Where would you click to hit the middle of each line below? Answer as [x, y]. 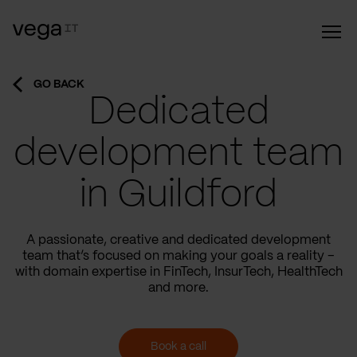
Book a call [178, 347]
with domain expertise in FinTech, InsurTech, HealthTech [178, 272]
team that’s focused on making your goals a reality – [178, 256]
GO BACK [59, 84]
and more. [178, 288]
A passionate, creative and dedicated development [178, 240]
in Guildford [178, 196]
